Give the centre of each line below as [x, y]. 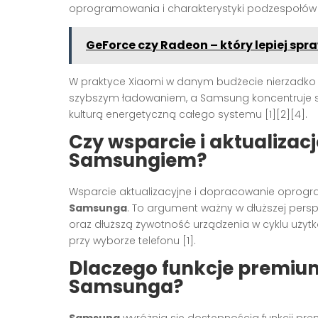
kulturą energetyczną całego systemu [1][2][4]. [188, 115]
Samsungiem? [138, 161]
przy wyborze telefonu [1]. [132, 241]
